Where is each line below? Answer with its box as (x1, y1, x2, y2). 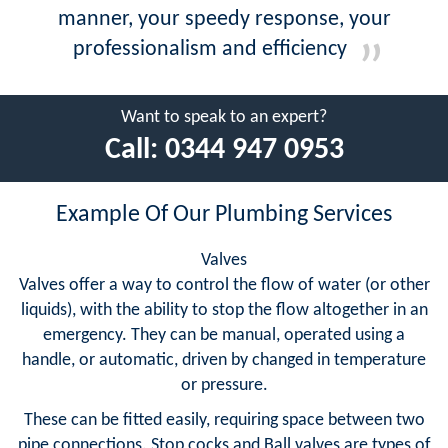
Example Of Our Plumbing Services (56, 202, 392, 227)
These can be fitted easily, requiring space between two (23, 410, 425, 430)
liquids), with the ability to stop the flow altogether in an (20, 300, 428, 320)
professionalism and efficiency (73, 37, 347, 61)
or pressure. (180, 375, 268, 395)
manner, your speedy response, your (57, 7, 391, 31)
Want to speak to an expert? (121, 107, 327, 127)
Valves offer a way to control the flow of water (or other (18, 275, 430, 295)
